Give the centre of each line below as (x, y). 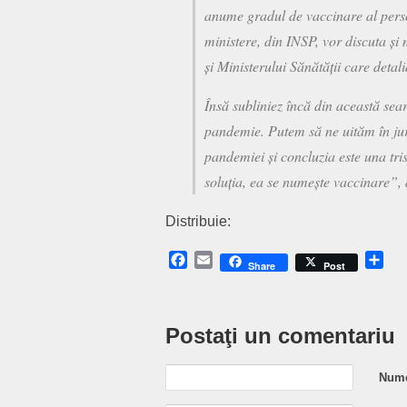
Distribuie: (198, 222)
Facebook (222, 260)
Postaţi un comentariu (280, 336)
